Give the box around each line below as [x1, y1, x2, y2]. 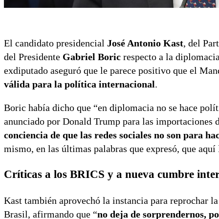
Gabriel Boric [63, 51, 121, 63]
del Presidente [4, 51, 63, 63]
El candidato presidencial [4, 38, 107, 49]
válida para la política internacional [4, 79, 155, 90]
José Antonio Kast [107, 38, 183, 49]
